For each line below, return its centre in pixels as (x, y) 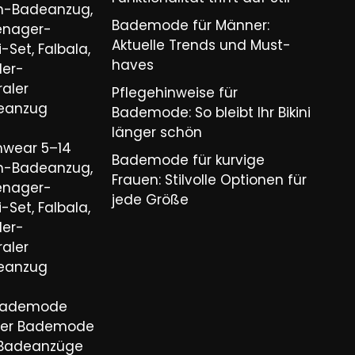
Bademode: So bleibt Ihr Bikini (212, 113)
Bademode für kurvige (189, 160)
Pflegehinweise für (175, 93)
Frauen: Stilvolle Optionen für (210, 180)
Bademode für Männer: (191, 25)
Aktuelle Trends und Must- (202, 45)
